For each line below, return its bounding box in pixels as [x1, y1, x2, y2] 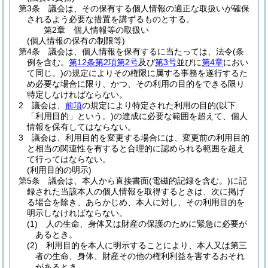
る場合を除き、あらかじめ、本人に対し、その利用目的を [27, 197, 245, 207]
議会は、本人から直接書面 [48, 176, 149, 185]
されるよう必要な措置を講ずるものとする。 [27, 14, 194, 24]
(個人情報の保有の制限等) [27, 36, 125, 45]
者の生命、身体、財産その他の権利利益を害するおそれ [35, 251, 245, 261]
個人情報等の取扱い [74, 25, 149, 35]
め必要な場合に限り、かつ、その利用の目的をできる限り [27, 79, 245, 89]
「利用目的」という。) [27, 111, 114, 121]
